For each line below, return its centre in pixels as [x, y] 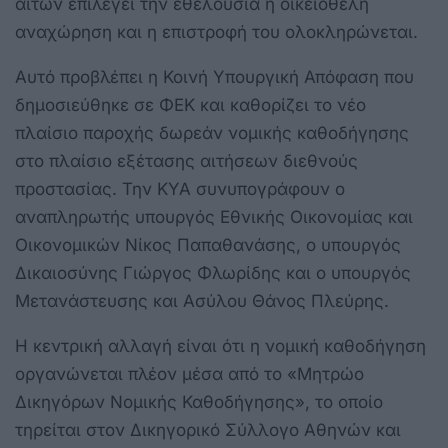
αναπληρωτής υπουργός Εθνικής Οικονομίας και [214, 216]
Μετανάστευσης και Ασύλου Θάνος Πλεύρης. [202, 300]
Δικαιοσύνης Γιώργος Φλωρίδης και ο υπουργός [213, 272]
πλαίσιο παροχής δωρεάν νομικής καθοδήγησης [212, 132]
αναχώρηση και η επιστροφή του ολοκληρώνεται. [216, 31]
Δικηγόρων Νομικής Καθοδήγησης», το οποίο [199, 401]
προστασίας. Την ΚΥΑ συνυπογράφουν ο [180, 188]
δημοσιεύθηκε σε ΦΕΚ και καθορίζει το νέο [190, 104]
